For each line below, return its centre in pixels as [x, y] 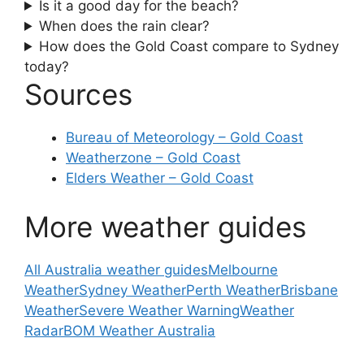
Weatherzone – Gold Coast [153, 158]
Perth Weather [233, 290]
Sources [78, 94]
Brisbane [309, 290]
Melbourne [243, 269]
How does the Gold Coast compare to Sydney [189, 46]
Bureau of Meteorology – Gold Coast [184, 137]
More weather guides [165, 226]
